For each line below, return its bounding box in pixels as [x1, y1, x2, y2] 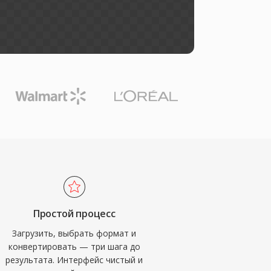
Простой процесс [33, 207, 116, 220]
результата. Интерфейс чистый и [5, 254, 143, 266]
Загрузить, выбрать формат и [12, 227, 137, 239]
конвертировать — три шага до [8, 241, 140, 252]
